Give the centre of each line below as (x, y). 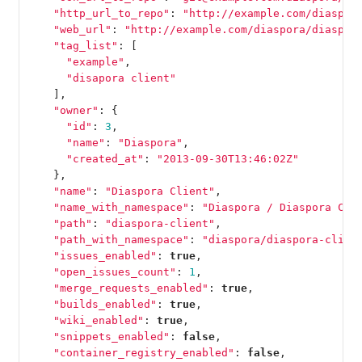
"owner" (76, 110)
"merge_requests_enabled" (130, 288)
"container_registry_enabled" (143, 352)
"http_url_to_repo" (111, 13)
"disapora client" (121, 78)
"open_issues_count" (114, 271)
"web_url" (82, 29)
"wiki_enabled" (98, 320)
